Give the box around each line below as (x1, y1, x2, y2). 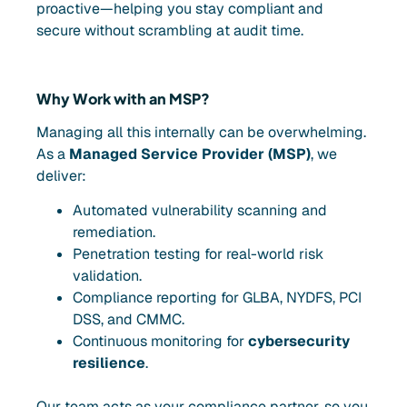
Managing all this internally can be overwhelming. (36, 122, 366, 142)
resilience (73, 353, 145, 373)
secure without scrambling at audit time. (36, 20, 303, 40)
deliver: (36, 165, 86, 185)
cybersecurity (248, 332, 350, 352)
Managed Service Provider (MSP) (69, 144, 311, 164)
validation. (73, 266, 142, 286)
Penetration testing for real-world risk (73, 244, 323, 264)
